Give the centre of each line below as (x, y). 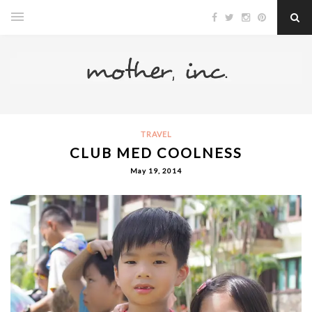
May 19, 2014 (156, 170)
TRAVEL (156, 134)
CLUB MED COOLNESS (156, 152)
